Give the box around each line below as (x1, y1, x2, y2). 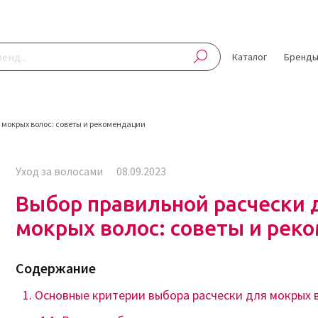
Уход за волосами (16, 164, 103, 178)
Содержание (16, 259, 96, 277)
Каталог (232, 50, 267, 63)
